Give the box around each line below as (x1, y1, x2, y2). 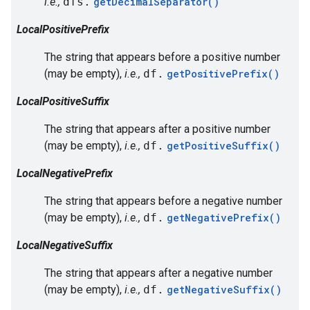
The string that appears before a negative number (44, 194, 282, 208)
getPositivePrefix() (167, 67, 280, 80)
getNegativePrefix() (167, 211, 281, 224)
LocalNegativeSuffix (17, 239, 118, 252)
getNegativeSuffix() (167, 283, 282, 296)
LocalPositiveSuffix (17, 95, 115, 108)
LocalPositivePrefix (17, 23, 115, 36)
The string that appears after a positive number (44, 122, 271, 136)
